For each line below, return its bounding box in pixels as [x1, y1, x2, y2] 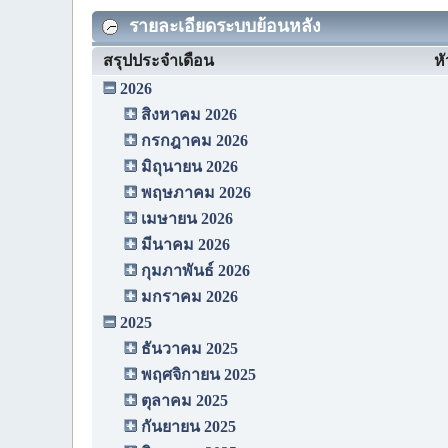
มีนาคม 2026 [141, 236, 230, 254]
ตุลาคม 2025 [141, 392, 228, 410]
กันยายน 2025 [141, 418, 236, 436]
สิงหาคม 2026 [141, 106, 237, 124]
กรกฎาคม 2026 [141, 132, 248, 150]
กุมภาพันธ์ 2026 [141, 262, 250, 280]
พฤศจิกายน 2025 [141, 366, 256, 384]
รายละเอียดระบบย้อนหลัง [124, 15, 321, 36]
